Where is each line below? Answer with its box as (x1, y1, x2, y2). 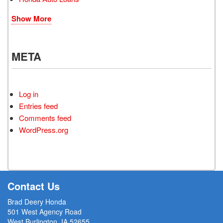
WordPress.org (19, 124, 68, 135)
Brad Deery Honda (7, 196, 66, 207)
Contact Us (7, 178, 60, 193)
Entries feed (19, 100, 58, 111)
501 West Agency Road (7, 206, 82, 217)
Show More (11, 12, 51, 24)
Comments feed (19, 112, 71, 123)
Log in (19, 88, 38, 99)
